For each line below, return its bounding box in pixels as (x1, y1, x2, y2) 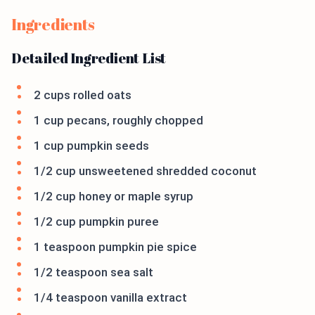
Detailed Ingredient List (11, 49, 167, 67)
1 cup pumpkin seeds (34, 139, 149, 153)
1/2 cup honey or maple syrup (34, 189, 193, 203)
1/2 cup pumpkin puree (34, 214, 159, 229)
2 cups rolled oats (34, 88, 131, 102)
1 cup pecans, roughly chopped (34, 113, 203, 127)
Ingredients (11, 14, 95, 34)
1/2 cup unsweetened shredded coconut (34, 164, 257, 178)
